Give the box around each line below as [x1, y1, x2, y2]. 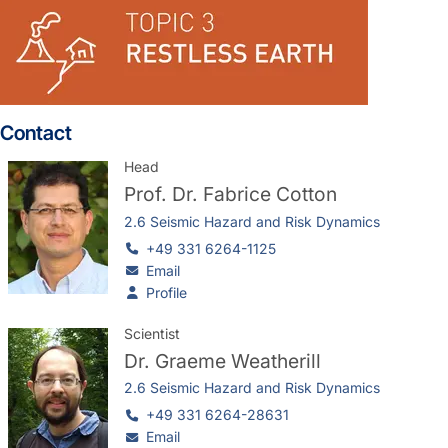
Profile [145, 283, 187, 301]
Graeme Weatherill [155, 348, 321, 373]
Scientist [124, 324, 180, 342]
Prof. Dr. [124, 182, 203, 207]
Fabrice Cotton [203, 182, 337, 207]
